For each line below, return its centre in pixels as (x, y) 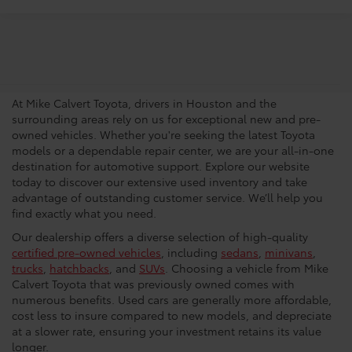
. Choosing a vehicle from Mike (247, 268)
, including (191, 253)
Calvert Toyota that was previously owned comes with (153, 284)
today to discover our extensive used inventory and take (159, 182)
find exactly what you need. (84, 213)
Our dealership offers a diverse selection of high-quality (160, 237)
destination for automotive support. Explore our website (161, 166)
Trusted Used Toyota (126, 49)
